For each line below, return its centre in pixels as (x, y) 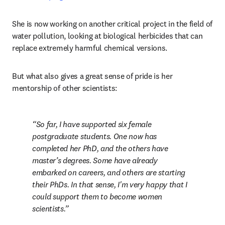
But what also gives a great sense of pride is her (92, 76)
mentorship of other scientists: (65, 88)
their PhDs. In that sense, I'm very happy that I (110, 184)
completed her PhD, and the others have (100, 148)
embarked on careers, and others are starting (109, 172)
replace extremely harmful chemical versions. (91, 48)
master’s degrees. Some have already (95, 160)
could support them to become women (97, 196)
